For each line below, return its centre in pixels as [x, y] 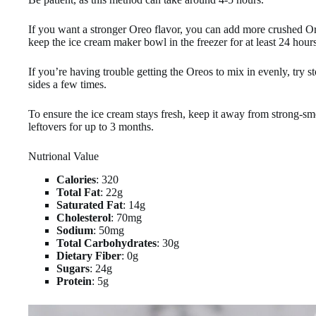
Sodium [75, 231]
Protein [74, 281]
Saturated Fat [90, 205]
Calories [76, 180]
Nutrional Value [63, 157]
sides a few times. [67, 85]
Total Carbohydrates [107, 243]
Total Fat [78, 193]
